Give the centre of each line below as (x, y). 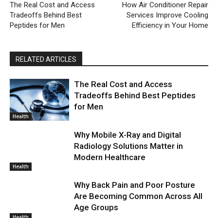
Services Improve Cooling (167, 15)
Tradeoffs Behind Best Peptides (135, 95)
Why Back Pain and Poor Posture (135, 185)
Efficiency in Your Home (170, 25)
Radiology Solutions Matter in (129, 146)
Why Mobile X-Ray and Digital (128, 135)
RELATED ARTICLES (46, 59)
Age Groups (96, 208)
